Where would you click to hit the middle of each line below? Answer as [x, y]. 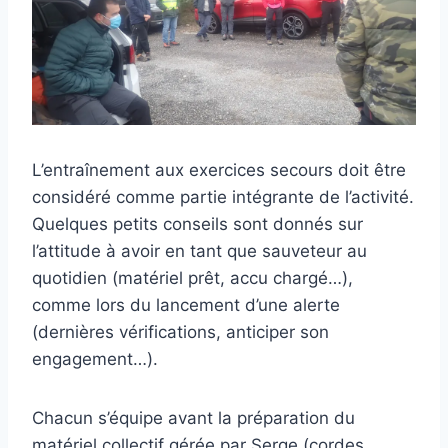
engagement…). [95, 359]
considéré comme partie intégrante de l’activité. [223, 197]
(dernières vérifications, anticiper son [180, 332]
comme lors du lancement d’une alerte [186, 305]
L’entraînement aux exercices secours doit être [219, 170]
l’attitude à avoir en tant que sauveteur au [199, 251]
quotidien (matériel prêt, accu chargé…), [192, 278]
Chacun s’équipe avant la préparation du [193, 418]
